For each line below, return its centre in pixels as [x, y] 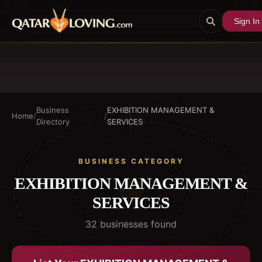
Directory [53, 122]
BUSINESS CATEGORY [131, 161]
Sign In [247, 21]
